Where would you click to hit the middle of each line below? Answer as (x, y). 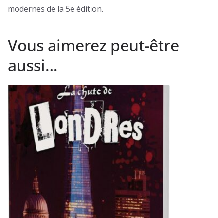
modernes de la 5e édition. (55, 9)
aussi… (33, 65)
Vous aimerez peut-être (93, 45)
